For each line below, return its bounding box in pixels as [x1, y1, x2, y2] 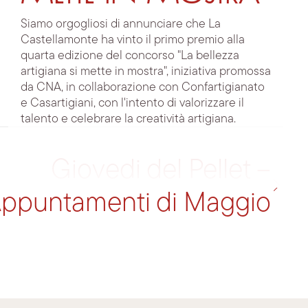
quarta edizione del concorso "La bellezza [21, 45, 239, 63]
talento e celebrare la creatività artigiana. [21, 109, 236, 126]
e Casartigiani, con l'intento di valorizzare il [21, 93, 244, 111]
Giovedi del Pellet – [51, 149, 271, 188]
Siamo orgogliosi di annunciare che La [21, 14, 221, 32]
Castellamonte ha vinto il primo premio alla [21, 30, 245, 47]
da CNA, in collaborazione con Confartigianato [21, 77, 265, 95]
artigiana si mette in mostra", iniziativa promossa [21, 61, 271, 79]
